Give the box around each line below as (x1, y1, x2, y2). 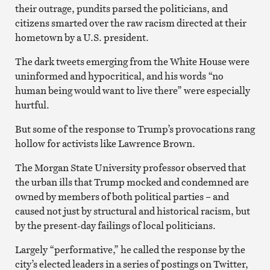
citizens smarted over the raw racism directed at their (14, 16, 246, 30)
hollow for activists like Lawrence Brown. (14, 136, 195, 150)
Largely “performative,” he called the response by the (14, 242, 245, 256)
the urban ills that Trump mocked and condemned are (14, 175, 249, 189)
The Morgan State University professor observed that (14, 160, 246, 174)
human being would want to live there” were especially (14, 83, 250, 97)
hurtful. (14, 98, 49, 111)
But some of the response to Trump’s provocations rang (14, 122, 255, 136)
